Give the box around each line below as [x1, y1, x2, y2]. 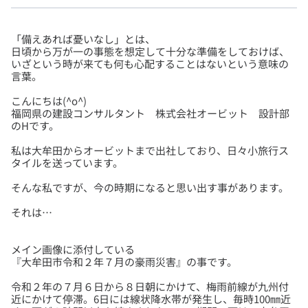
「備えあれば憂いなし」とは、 [11, 32, 155, 47]
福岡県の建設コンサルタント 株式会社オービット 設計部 [11, 106, 289, 121]
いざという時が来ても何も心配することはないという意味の [11, 56, 289, 71]
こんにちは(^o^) [11, 93, 87, 109]
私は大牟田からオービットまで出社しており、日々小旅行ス [11, 143, 289, 158]
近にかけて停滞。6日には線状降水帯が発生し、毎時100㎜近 [11, 291, 291, 307]
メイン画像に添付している [11, 242, 135, 257]
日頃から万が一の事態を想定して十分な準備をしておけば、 [11, 44, 289, 59]
